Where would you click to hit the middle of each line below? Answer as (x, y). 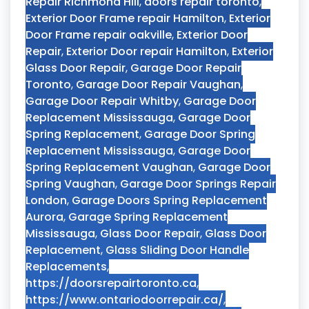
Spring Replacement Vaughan (109, 167)
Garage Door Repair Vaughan (158, 84)
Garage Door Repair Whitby (102, 101)
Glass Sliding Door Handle (177, 250)
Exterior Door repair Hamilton (147, 51)
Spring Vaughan (70, 184)
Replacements (66, 267)
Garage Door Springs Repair (198, 184)
